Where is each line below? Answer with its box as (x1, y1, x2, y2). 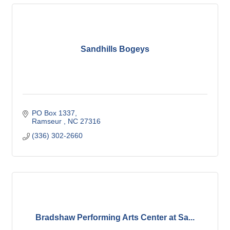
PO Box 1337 (31, 109, 75, 118)
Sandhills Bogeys (81, 45, 149, 54)
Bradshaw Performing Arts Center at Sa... (35, 213, 195, 222)
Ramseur (31, 117, 64, 126)
